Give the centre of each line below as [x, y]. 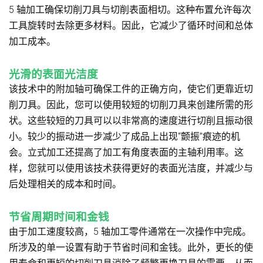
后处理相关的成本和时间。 [65, 184]
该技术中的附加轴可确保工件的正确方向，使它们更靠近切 [131, 89]
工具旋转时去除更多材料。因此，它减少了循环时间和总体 [131, 25]
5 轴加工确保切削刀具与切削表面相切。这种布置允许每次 [130, 9]
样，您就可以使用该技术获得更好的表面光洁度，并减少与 [131, 168]
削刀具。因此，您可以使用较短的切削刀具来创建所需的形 [131, 104]
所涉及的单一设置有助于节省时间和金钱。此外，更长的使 [131, 247]
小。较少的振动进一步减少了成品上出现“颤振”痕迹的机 [124, 136]
